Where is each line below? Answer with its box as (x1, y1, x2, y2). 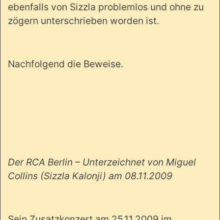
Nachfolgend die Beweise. (8, 57, 123, 70)
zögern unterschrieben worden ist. (8, 14, 159, 27)
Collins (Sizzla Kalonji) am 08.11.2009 (8, 169, 172, 182)
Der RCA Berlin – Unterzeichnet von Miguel (8, 156, 196, 168)
